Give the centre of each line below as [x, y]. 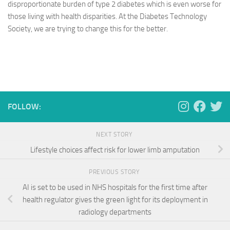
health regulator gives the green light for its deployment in [115, 199]
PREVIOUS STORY [115, 172]
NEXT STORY [115, 134]
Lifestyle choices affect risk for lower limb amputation [115, 150]
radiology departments [115, 212]
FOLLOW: [24, 106]
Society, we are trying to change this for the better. [88, 28]
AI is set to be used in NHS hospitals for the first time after [115, 187]
